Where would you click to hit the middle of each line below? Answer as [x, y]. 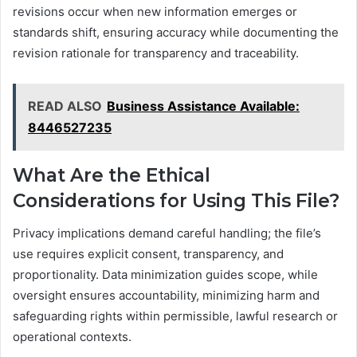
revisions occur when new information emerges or [155, 12]
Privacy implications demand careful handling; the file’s [167, 233]
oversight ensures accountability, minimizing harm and [166, 295]
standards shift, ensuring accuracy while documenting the [176, 33]
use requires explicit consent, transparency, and [148, 253]
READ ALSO [65, 106]
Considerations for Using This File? [176, 201]
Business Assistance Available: [203, 106]
